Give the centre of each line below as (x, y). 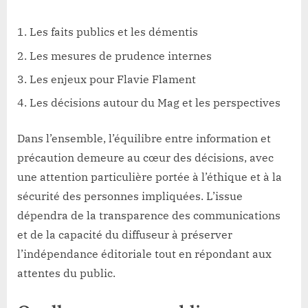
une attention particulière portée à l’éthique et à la (150, 177)
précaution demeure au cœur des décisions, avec (145, 158)
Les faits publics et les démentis (114, 32)
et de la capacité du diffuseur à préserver (125, 235)
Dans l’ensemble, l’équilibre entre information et (144, 139)
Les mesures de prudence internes (121, 55)
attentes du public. (66, 273)
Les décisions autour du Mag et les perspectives (155, 103)
